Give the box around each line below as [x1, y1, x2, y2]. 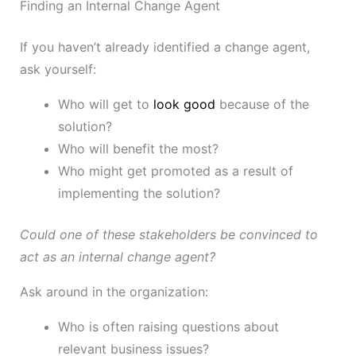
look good [153, 96, 215, 113]
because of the [215, 96, 309, 113]
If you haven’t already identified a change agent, [19, 39, 310, 56]
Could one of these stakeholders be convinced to [19, 226, 318, 243]
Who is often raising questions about [57, 319, 279, 335]
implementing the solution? [57, 185, 220, 202]
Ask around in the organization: [19, 284, 208, 300]
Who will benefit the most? [57, 141, 219, 157]
